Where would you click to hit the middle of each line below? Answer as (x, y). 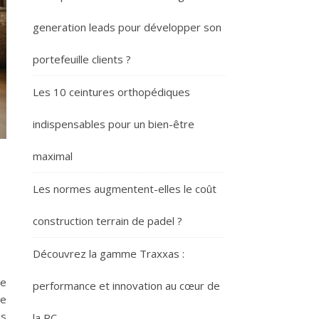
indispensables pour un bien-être (114, 124)
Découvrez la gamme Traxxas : (109, 253)
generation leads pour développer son (127, 27)
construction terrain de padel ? (108, 221)
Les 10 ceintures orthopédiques (111, 92)
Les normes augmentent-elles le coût (125, 189)
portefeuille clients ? (82, 59)
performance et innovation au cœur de (126, 286)
